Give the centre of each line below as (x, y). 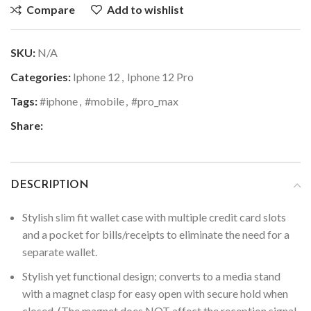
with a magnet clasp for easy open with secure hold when (155, 293)
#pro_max (155, 101)
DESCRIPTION (50, 185)
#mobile (104, 101)
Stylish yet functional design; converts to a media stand (151, 276)
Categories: (41, 76)
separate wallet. (60, 251)
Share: (27, 125)
